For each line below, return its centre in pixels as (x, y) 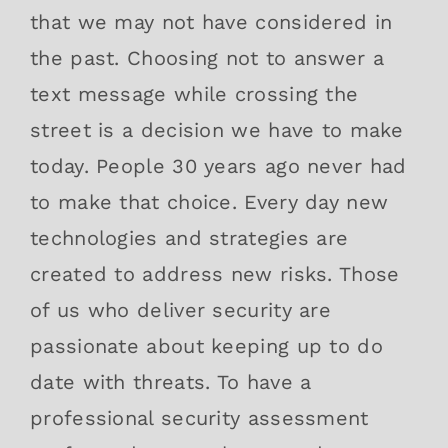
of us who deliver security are (180, 309)
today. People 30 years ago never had (218, 165)
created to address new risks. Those (215, 273)
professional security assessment (199, 417)
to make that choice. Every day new (209, 201)
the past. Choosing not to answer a (207, 57)
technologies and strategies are (189, 237)
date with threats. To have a (171, 381)
